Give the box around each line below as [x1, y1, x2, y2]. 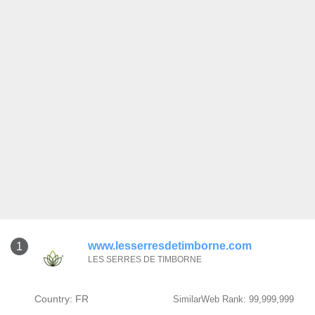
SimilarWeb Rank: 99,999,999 [172, 294, 294, 304]
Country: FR [34, 293, 89, 304]
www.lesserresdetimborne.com [88, 240, 252, 252]
